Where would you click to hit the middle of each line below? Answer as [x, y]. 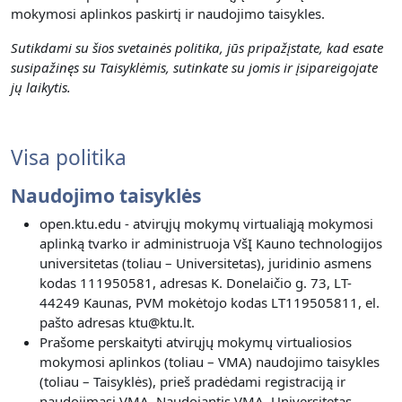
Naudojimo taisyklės [106, 195]
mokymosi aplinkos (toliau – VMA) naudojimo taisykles [210, 362]
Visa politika [69, 157]
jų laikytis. [41, 87]
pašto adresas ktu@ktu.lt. [117, 322]
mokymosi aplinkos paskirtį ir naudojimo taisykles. [170, 13]
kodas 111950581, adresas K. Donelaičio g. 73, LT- [196, 283]
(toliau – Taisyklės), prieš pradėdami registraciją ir [192, 381]
